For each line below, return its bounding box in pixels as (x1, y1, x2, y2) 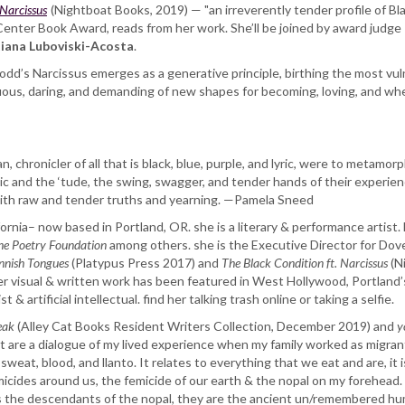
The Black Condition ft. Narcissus (221, 255, 388, 271)
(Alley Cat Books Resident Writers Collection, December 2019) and (14, 318, 397, 334)
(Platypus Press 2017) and (69, 255, 221, 271)
